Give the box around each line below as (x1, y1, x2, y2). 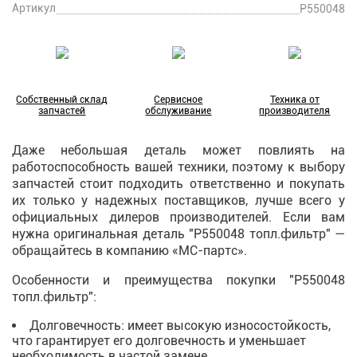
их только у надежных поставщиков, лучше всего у (12, 193, 345, 208)
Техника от (269, 94, 320, 105)
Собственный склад (16, 94, 108, 105)
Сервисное (154, 94, 203, 105)
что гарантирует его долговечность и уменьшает (12, 333, 306, 348)
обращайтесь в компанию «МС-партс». (12, 243, 247, 258)
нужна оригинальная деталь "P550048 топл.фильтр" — (12, 226, 345, 241)
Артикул (12, 2, 56, 14)
